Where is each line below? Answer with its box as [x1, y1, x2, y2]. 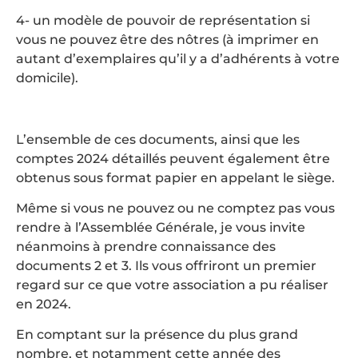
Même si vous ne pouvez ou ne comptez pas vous [16, 200, 335, 216]
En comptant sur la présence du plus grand [16, 327, 298, 343]
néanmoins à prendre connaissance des [16, 238, 276, 254]
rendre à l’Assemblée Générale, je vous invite [16, 219, 305, 235]
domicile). [16, 70, 78, 86]
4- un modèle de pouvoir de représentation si [16, 12, 310, 28]
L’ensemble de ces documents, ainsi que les [16, 131, 300, 147]
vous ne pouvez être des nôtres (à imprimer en [16, 31, 319, 47]
